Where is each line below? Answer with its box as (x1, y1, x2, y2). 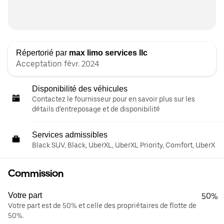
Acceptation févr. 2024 (16, 59, 99, 68)
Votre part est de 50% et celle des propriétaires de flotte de (8, 201, 196, 209)
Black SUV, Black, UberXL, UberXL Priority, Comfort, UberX (32, 141, 215, 149)
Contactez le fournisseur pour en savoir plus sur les (32, 95, 195, 103)
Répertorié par (16, 48, 69, 57)
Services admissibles (32, 130, 107, 139)
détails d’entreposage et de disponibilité (32, 105, 160, 113)
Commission (8, 167, 63, 179)
